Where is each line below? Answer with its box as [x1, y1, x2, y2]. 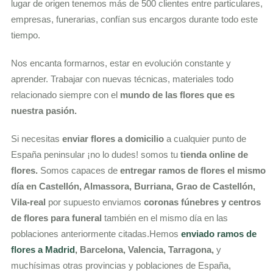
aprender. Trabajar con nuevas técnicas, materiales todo [11, 74, 234, 85]
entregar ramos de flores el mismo [120, 165, 266, 176]
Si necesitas [11, 133, 63, 144]
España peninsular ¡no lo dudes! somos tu [11, 149, 181, 160]
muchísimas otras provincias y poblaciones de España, [11, 260, 232, 271]
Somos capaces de [40, 165, 121, 176]
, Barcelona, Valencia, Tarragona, [75, 244, 217, 255]
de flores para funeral [11, 213, 102, 224]
